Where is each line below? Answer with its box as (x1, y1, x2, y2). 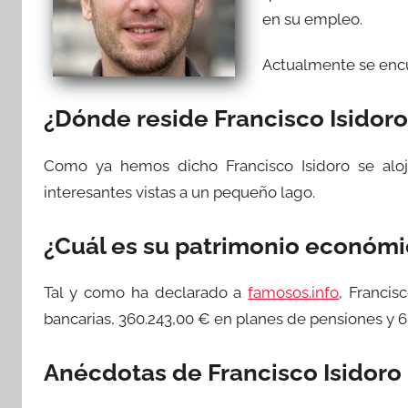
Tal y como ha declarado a (44, 283, 249, 302)
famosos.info (248, 283, 340, 302)
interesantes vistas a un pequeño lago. (44, 182, 315, 201)
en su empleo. (262, 10, 362, 28)
